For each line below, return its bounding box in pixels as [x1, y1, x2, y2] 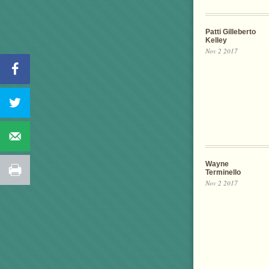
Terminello [205, 168, 241, 177]
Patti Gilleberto [205, 28, 256, 37]
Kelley [205, 36, 227, 45]
